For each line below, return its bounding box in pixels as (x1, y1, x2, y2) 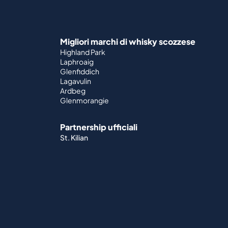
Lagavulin (60, 76, 91, 86)
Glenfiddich (60, 67, 99, 76)
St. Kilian (60, 133, 88, 142)
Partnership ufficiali (60, 122, 137, 133)
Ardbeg (60, 86, 85, 96)
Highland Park (60, 47, 105, 57)
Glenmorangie (60, 96, 109, 105)
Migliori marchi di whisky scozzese (60, 36, 195, 47)
